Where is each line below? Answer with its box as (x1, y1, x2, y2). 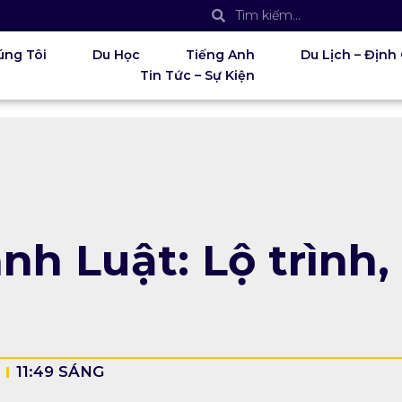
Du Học (92, 47, 141, 63)
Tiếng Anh (186, 47, 256, 63)
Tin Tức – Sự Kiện (140, 67, 256, 83)
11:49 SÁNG (16, 363, 104, 380)
